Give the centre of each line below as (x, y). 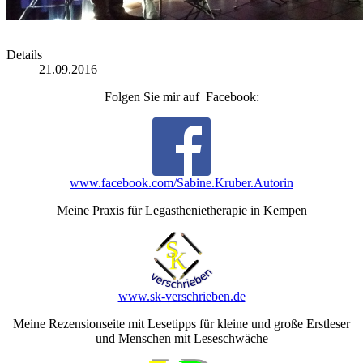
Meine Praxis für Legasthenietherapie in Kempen (181, 210)
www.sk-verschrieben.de (181, 296)
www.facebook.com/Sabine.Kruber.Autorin (181, 182)
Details (24, 54)
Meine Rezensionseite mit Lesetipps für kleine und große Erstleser (181, 323)
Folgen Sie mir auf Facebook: (181, 96)
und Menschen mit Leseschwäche (181, 338)
